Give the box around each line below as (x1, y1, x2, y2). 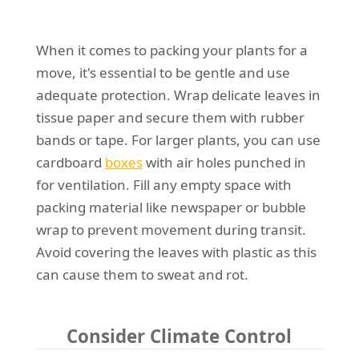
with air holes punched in (142, 153, 306, 172)
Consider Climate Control (67, 324, 292, 349)
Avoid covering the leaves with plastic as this (35, 243, 317, 262)
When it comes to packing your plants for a (35, 41, 308, 60)
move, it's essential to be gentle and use (35, 63, 290, 83)
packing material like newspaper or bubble (35, 198, 306, 217)
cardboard (35, 153, 105, 172)
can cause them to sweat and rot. (35, 265, 248, 284)
